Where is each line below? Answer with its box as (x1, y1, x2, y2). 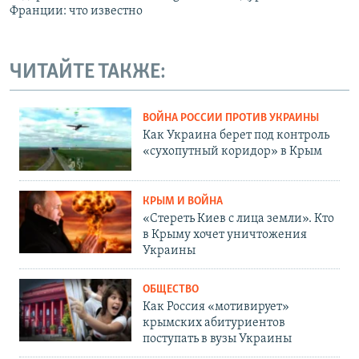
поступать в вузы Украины (143, 332, 292, 345)
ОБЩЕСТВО (143, 283, 199, 296)
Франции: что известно (10, 5, 143, 18)
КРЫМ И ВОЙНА (143, 195, 223, 208)
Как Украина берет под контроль (143, 128, 329, 142)
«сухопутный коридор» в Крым (143, 144, 322, 158)
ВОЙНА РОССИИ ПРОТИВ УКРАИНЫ (143, 111, 319, 124)
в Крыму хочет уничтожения (143, 228, 307, 241)
